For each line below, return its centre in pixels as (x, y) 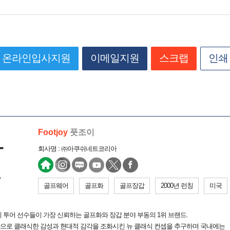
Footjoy (53, 132)
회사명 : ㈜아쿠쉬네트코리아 (77, 149)
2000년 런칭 (177, 186)
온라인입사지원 (36, 58)
